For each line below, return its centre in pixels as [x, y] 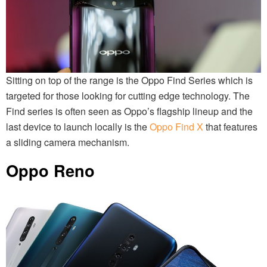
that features [230, 126]
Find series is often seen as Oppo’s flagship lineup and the [129, 111]
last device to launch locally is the [78, 126]
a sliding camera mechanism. [68, 142]
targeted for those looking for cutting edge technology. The [128, 95]
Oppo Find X [176, 126]
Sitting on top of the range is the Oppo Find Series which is [129, 80]
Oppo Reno [50, 170]
